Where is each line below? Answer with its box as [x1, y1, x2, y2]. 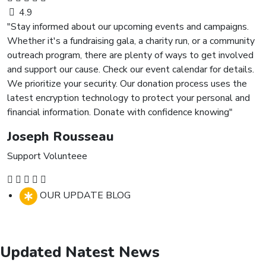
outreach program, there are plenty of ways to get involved [7, 48, 254, 62]
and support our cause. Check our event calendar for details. [7, 62, 254, 76]
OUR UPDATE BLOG [40, 189, 131, 202]
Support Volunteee [7, 149, 87, 163]
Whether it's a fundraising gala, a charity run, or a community [7, 34, 255, 47]
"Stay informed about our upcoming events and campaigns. [7, 20, 249, 33]
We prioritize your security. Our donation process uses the [7, 77, 247, 90]
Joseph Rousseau [7, 127, 114, 145]
